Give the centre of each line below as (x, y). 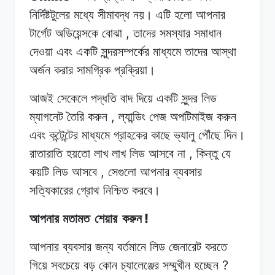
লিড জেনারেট (176, 246)
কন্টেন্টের (64, 135)
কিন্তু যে (214, 153)
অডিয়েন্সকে (77, 33)
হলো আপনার (200, 14)
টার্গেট (41, 33)
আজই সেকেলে (58, 98)
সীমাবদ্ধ (114, 14)
